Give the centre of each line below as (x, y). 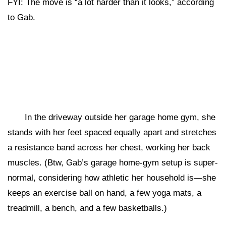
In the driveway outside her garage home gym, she (120, 117)
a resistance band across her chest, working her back (109, 148)
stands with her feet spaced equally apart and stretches (112, 132)
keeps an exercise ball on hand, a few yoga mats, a (104, 193)
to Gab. (21, 17)
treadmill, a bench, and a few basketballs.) (87, 208)
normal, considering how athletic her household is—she (112, 178)
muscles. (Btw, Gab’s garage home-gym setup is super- (113, 163)
